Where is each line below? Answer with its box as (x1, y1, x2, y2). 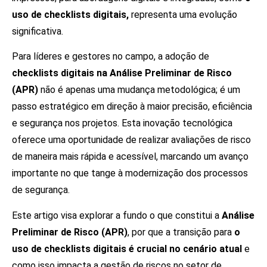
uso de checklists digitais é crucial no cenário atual (12, 243, 242, 254)
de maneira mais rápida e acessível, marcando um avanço (12, 151, 249, 163)
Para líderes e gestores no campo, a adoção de (12, 51, 209, 63)
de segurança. (12, 184, 70, 196)
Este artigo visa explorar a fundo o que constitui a (12, 209, 222, 221)
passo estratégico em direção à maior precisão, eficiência (12, 101, 252, 113)
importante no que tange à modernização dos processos (12, 167, 248, 179)
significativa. (12, 25, 63, 37)
